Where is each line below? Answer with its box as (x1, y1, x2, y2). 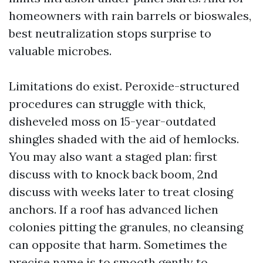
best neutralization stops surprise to (9, 26, 211, 41)
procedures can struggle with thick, (9, 96, 205, 111)
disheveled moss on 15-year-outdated (9, 114, 216, 129)
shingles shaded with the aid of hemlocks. (9, 131, 239, 146)
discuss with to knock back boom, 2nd (9, 167, 218, 181)
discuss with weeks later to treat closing (9, 184, 233, 199)
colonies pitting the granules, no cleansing (9, 220, 243, 234)
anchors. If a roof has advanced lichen (9, 202, 218, 217)
